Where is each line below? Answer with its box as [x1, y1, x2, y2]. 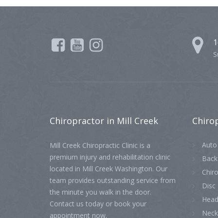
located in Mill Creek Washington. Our [50, 164, 167, 173]
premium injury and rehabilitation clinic [50, 152, 170, 162]
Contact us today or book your [50, 199, 146, 208]
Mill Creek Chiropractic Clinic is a [50, 141, 150, 150]
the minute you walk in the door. [50, 187, 151, 197]
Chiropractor [50, 115, 107, 127]
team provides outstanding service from [50, 176, 176, 185]
